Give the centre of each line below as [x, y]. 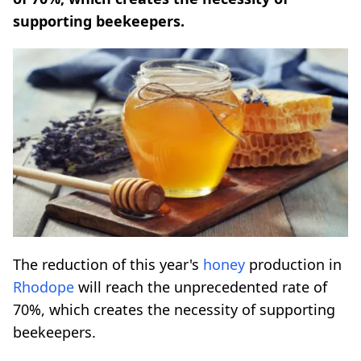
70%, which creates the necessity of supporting [174, 309]
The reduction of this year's [108, 264]
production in [293, 264]
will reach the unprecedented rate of [201, 286]
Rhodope [44, 286]
